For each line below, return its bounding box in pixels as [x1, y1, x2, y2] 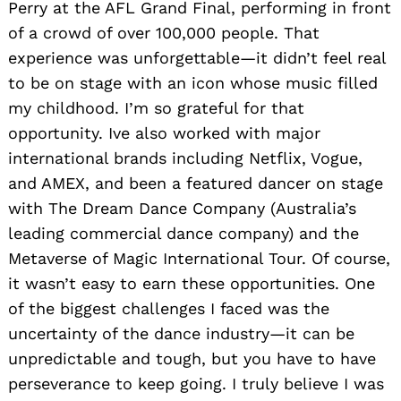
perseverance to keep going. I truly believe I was [8, 373, 384, 393]
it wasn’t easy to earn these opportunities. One [8, 273, 375, 293]
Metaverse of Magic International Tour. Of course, [8, 248, 390, 268]
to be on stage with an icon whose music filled [8, 73, 378, 92]
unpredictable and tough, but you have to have [8, 348, 376, 368]
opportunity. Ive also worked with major [8, 123, 320, 142]
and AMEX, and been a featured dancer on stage [8, 173, 383, 192]
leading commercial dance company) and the [8, 223, 359, 243]
